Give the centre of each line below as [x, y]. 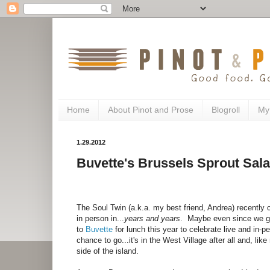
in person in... [100, 219]
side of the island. [108, 251]
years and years [152, 219]
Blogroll [226, 110]
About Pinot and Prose [151, 110]
